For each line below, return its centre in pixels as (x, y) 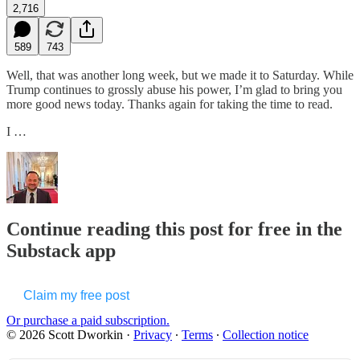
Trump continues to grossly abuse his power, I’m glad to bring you (174, 89)
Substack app (61, 251)
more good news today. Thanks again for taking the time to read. (170, 104)
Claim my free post (76, 296)
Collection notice (266, 335)
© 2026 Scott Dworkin (65, 335)
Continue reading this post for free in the (174, 229)
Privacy (153, 335)
